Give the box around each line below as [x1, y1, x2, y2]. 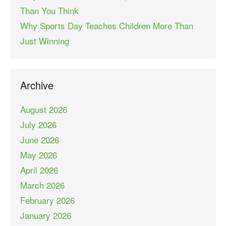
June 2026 [20, 133, 59, 146]
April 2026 [20, 163, 58, 176]
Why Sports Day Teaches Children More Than [20, 19, 193, 32]
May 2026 [20, 148, 57, 161]
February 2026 [20, 193, 75, 206]
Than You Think [20, 4, 79, 17]
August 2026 [20, 102, 67, 116]
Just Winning [20, 34, 69, 47]
